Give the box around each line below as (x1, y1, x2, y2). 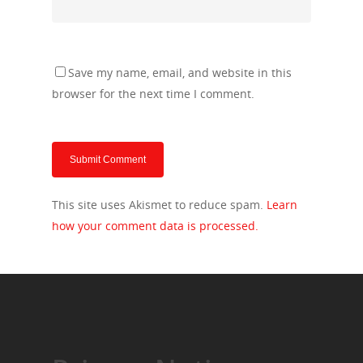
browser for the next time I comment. (52, 85, 254, 101)
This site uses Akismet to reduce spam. (52, 196, 267, 212)
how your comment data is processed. (52, 217, 258, 233)
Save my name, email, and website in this (68, 64, 292, 80)
